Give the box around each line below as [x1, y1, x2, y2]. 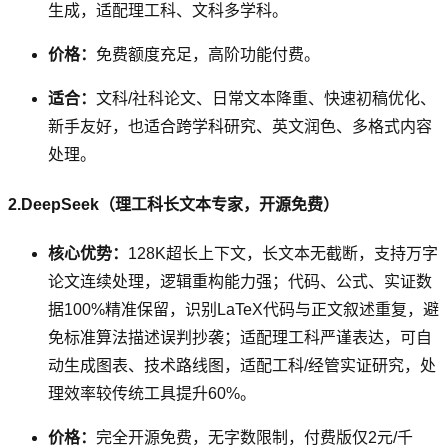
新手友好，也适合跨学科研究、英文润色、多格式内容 [48, 118, 432, 136]
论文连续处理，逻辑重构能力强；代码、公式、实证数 [48, 272, 432, 290]
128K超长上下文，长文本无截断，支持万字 [128, 244, 438, 262]
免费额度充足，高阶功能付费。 [96, 46, 320, 64]
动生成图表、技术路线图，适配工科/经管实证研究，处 [48, 356, 436, 374]
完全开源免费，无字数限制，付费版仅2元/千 [96, 428, 413, 446]
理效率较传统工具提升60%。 [48, 384, 256, 402]
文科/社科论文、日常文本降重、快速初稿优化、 [96, 90, 436, 108]
